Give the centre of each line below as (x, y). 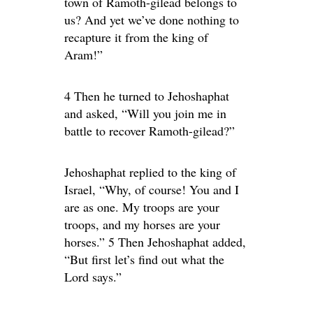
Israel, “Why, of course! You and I (152, 189)
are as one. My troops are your (142, 207)
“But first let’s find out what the (144, 259)
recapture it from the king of (136, 37)
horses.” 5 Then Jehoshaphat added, (155, 242)
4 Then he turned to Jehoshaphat (147, 96)
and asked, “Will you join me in (145, 113)
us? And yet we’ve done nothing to (152, 20)
